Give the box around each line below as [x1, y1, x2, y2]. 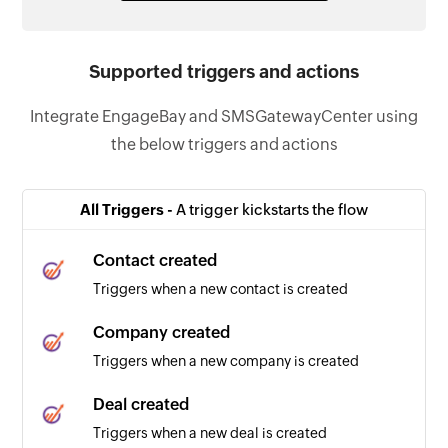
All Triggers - [80, 200, 176, 218]
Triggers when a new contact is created [93, 280, 349, 297]
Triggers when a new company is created [93, 352, 360, 369]
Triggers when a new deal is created [93, 424, 328, 441]
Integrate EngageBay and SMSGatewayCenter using [30, 106, 418, 126]
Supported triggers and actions [89, 60, 359, 82]
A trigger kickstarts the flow [176, 200, 368, 218]
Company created [93, 322, 231, 342]
